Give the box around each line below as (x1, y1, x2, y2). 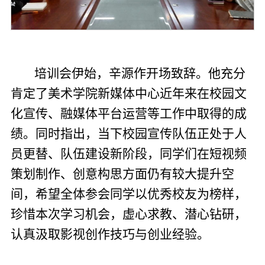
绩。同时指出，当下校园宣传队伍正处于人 (10, 127, 247, 141)
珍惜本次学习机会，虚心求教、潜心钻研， (10, 207, 247, 222)
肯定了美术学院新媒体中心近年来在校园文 (10, 86, 247, 101)
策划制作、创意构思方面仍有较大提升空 (10, 167, 234, 182)
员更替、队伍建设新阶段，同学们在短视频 (10, 147, 247, 161)
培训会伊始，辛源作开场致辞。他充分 (28, 66, 245, 81)
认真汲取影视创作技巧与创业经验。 (10, 227, 209, 242)
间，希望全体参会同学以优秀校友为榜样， (10, 187, 247, 202)
